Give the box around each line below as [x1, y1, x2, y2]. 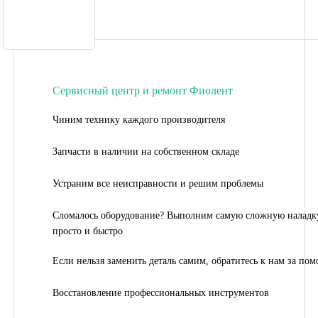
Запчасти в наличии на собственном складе [53, 146, 239, 157]
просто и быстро [53, 225, 123, 236]
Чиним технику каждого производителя [53, 114, 225, 125]
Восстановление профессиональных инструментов [53, 287, 269, 298]
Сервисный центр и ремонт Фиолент [53, 84, 233, 97]
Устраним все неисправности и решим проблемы [53, 177, 263, 189]
